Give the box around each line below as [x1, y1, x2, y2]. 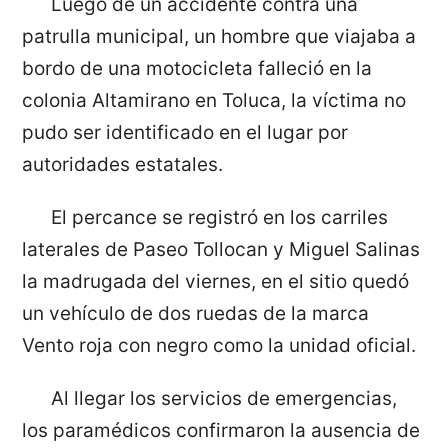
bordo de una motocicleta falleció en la [22, 57, 373, 81]
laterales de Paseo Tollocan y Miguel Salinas [22, 238, 421, 262]
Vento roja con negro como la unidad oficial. [22, 334, 417, 358]
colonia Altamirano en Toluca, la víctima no [22, 89, 407, 113]
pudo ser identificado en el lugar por [22, 121, 349, 145]
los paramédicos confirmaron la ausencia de [22, 419, 421, 443]
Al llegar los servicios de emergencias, [50, 387, 397, 411]
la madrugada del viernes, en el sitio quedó [22, 270, 410, 294]
